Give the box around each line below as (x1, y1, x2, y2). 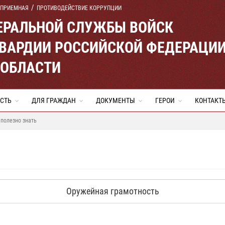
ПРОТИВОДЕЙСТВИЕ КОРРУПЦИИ (37, 5, 122, 12)
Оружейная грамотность (66, 186, 159, 196)
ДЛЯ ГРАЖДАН (32, 96, 76, 104)
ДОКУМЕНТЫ (96, 96, 135, 104)
